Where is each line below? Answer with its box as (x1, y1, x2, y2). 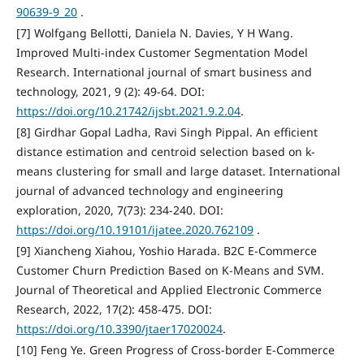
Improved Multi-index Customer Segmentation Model (15, 45, 308, 61)
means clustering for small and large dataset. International (15, 163, 340, 180)
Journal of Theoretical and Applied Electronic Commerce (15, 282, 322, 298)
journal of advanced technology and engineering (15, 183, 284, 199)
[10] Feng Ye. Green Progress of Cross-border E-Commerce (15, 342, 335, 358)
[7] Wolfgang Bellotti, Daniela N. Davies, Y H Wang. (15, 25, 293, 41)
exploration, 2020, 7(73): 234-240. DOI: (15, 202, 223, 219)
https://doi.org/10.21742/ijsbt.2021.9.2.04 (15, 103, 240, 119)
